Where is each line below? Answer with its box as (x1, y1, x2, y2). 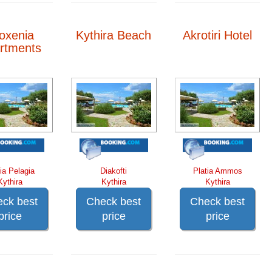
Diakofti (100, 166, 127, 175)
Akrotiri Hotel (183, 28, 253, 42)
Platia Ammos (192, 166, 242, 175)
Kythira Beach (76, 28, 152, 42)
